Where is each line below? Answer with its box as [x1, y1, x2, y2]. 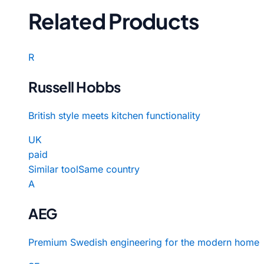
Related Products [28, 7, 200, 34]
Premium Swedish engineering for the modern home [28, 236, 259, 248]
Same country [78, 163, 140, 175]
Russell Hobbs [28, 77, 121, 95]
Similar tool [28, 163, 78, 175]
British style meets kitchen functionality [28, 109, 200, 121]
